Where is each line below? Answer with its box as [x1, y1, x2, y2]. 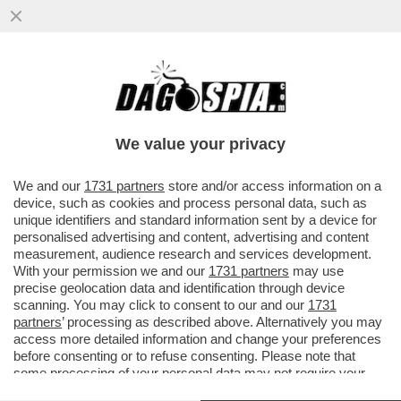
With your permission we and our [13, 263, 209, 278]
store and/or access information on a [165, 178, 381, 193]
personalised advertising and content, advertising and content [13, 229, 369, 244]
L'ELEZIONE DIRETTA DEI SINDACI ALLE [9, 98, 355, 119]
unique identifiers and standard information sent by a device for [13, 212, 377, 227]
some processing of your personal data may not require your [13, 365, 365, 380]
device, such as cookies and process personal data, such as [13, 195, 367, 210]
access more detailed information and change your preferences [13, 331, 381, 346]
